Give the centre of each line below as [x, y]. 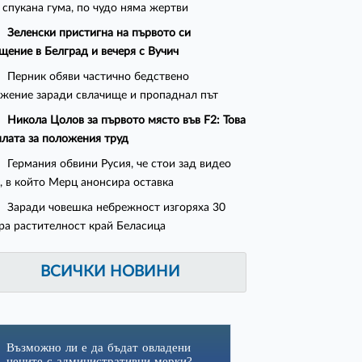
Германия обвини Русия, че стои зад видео [120, 164]
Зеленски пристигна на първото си [99, 33]
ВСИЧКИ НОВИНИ [111, 272]
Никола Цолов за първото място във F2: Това [127, 120]
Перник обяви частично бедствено [99, 77]
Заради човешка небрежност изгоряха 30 [117, 208]
